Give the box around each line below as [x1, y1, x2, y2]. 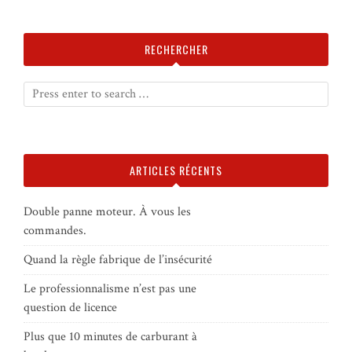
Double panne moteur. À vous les [24, 203, 191, 220]
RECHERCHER [144, 40, 208, 57]
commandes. [24, 222, 86, 239]
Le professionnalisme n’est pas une [24, 280, 196, 297]
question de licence [24, 299, 117, 316]
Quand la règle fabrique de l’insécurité [24, 251, 212, 268]
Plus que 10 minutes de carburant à [24, 328, 197, 345]
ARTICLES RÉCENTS [130, 161, 222, 178]
